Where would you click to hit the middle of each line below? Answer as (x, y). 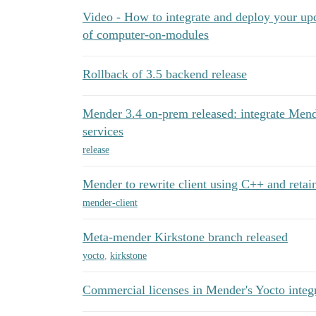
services (103, 131)
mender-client (110, 203)
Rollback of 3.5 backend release (165, 74)
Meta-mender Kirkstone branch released (185, 237)
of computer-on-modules (146, 35)
